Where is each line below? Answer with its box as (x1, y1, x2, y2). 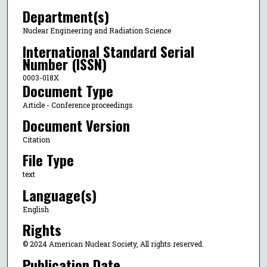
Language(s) (22, 184, 97, 206)
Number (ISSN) (22, 52, 107, 74)
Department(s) (22, 5, 109, 27)
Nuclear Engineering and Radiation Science (22, 26, 171, 36)
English (22, 204, 49, 214)
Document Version (22, 114, 130, 136)
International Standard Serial (22, 40, 194, 62)
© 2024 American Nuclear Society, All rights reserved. (22, 239, 204, 249)
